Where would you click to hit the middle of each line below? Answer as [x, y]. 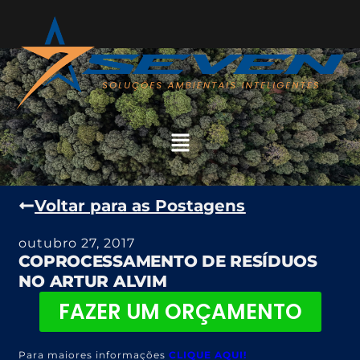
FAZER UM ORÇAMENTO [180, 312]
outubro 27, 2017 [77, 243]
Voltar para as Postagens [140, 206]
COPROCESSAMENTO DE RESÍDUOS [168, 262]
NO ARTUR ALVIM [93, 282]
